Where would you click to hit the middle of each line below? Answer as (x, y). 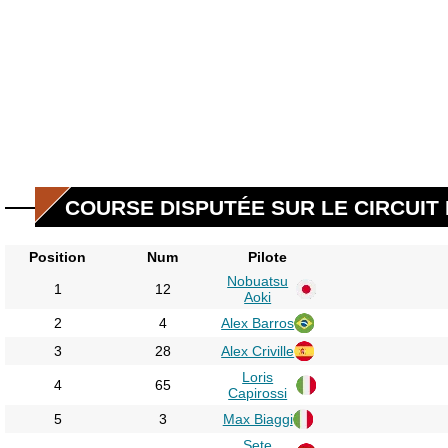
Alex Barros (258, 322)
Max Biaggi (257, 418)
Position (58, 256)
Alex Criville (258, 350)
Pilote (268, 256)
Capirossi (258, 392)
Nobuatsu (258, 280)
